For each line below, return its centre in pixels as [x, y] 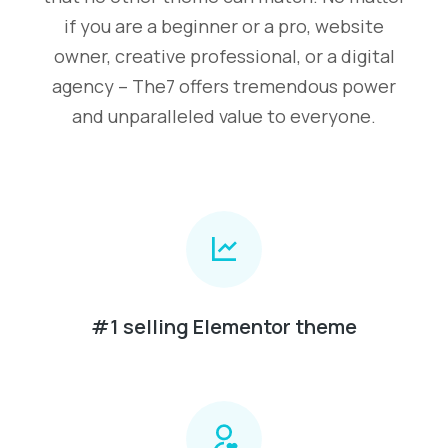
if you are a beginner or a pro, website [224, 25]
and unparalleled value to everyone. [224, 115]
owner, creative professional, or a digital [224, 55]
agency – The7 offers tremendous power [224, 85]
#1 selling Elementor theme [224, 326]
